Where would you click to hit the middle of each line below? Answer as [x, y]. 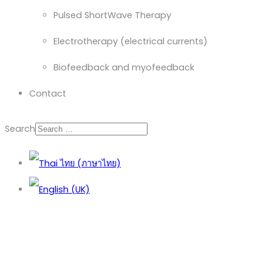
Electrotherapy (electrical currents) [131, 42]
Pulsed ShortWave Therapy [112, 15]
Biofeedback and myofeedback [124, 68]
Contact [48, 94]
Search [20, 128]
